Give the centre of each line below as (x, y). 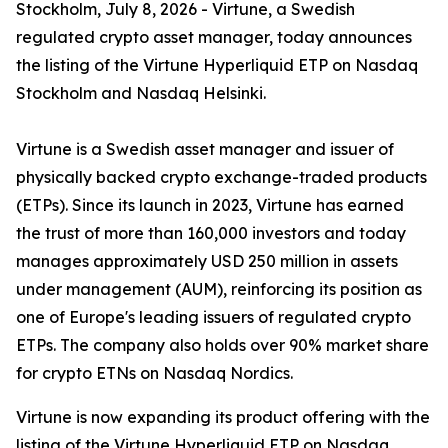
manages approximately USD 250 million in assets (207, 261)
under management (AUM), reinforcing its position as (219, 289)
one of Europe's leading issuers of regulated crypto (213, 317)
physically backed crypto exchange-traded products (221, 177)
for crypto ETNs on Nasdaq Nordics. (154, 373)
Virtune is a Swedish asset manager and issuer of (205, 149)
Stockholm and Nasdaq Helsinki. (141, 93)
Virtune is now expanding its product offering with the (223, 417)
